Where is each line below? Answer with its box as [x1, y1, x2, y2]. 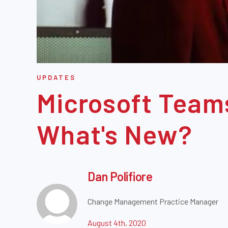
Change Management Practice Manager [88, 196, 218, 206]
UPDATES [37, 73, 76, 81]
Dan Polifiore [88, 169, 153, 184]
